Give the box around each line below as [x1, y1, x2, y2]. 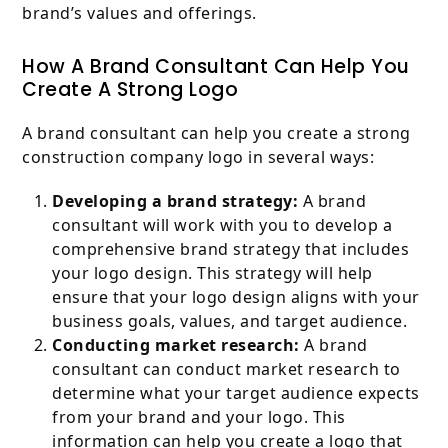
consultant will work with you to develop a [52, 214, 393, 237]
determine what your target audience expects [52, 382, 420, 405]
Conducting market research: [52, 334, 300, 357]
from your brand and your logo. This [52, 406, 346, 429]
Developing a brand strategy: [52, 190, 299, 213]
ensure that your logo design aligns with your [52, 286, 420, 309]
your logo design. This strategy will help [52, 262, 373, 285]
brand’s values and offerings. [22, 2, 257, 25]
